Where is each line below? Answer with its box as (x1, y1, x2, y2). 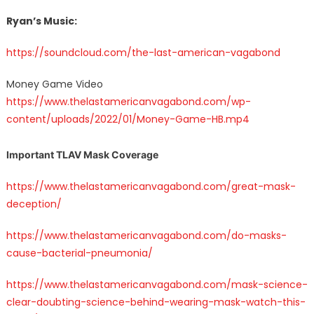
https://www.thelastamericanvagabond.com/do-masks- (6, 228, 287, 243)
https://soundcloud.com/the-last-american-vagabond (6, 45, 280, 60)
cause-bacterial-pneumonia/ (6, 245, 153, 260)
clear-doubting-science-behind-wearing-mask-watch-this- (6, 294, 306, 309)
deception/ (6, 196, 62, 211)
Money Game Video (6, 76, 103, 91)
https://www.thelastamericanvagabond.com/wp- (6, 94, 251, 109)
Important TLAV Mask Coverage (6, 148, 158, 161)
